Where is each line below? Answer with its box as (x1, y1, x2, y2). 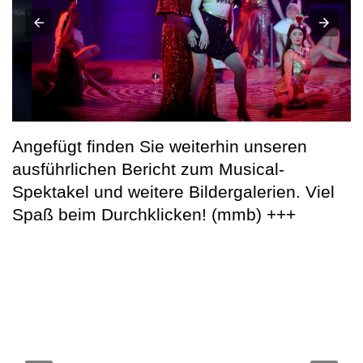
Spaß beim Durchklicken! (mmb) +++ (12, 205, 296, 224)
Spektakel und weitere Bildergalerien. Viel (12, 182, 335, 202)
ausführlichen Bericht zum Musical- (12, 160, 284, 179)
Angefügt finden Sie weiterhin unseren (12, 137, 307, 156)
